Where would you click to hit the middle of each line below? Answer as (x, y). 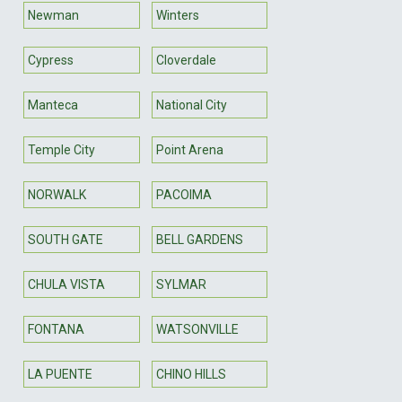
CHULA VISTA (66, 284)
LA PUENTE (60, 374)
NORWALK (57, 194)
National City (191, 105)
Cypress (51, 60)
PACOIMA (184, 194)
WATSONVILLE (197, 329)
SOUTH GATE (66, 239)
